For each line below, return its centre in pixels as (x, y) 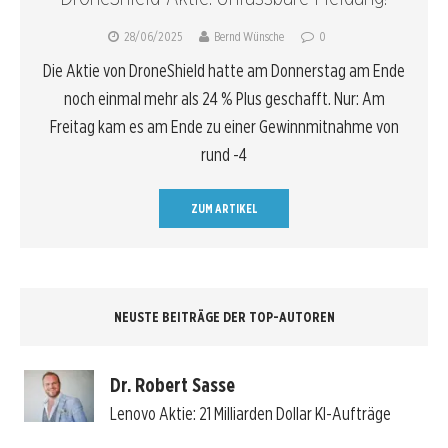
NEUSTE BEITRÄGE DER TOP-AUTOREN (224, 317)
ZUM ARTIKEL (224, 209)
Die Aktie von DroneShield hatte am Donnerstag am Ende (224, 71)
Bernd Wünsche (248, 37)
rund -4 (224, 155)
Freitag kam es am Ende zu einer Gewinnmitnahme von (224, 127)
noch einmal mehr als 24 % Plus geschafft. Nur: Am (224, 99)
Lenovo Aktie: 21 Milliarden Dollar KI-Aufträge (250, 413)
